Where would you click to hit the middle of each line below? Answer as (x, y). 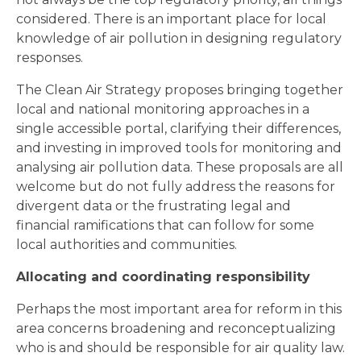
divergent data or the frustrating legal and (154, 206)
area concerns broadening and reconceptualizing (176, 329)
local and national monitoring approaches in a (163, 110)
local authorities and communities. (127, 245)
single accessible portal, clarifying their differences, (178, 129)
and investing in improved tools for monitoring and (179, 148)
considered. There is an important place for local (171, 19)
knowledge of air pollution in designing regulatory (179, 39)
